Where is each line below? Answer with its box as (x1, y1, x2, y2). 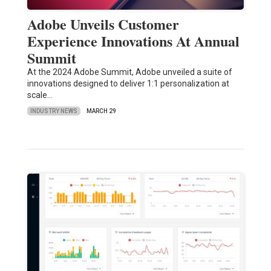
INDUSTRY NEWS (30, 107, 77, 114)
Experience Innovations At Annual (27, 30, 240, 52)
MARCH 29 (86, 108, 116, 115)
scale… (27, 90, 53, 100)
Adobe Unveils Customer (27, 13, 179, 35)
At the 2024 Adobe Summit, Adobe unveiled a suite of (27, 67, 232, 77)
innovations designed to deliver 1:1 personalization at (27, 79, 229, 89)
